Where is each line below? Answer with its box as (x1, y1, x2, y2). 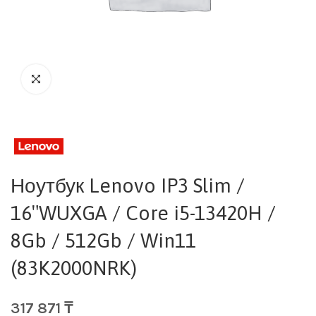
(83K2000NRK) (11, 256, 137, 279)
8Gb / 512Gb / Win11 (11, 229, 196, 252)
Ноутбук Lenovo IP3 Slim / (11, 174, 245, 197)
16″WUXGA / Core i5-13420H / (11, 201, 276, 224)
